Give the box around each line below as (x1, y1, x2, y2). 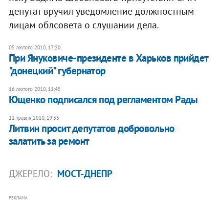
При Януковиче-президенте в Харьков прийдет (8, 51, 208, 65)
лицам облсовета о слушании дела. (8, 18, 159, 31)
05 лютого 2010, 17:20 (8, 44, 61, 51)
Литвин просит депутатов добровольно (8, 121, 175, 135)
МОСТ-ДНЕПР (57, 167, 112, 179)
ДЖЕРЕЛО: (8, 167, 54, 179)
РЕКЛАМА (8, 195, 27, 200)
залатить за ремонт (8, 134, 89, 148)
